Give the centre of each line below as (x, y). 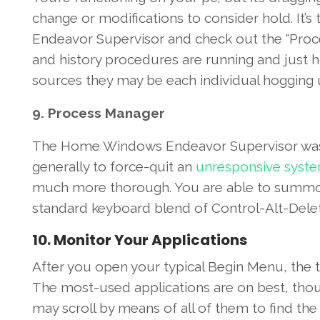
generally (60, 167)
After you (61, 267)
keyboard (121, 208)
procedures (141, 60)
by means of (138, 308)
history (80, 60)
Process (74, 113)
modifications (141, 18)
